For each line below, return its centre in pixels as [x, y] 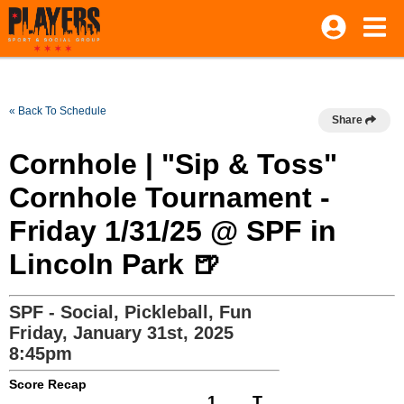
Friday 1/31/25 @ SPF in [173, 231]
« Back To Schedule [58, 111]
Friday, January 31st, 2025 [121, 333]
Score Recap [48, 384]
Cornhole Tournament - [170, 197]
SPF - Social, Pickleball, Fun [130, 312]
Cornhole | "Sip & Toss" [173, 164]
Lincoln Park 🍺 [115, 264]
